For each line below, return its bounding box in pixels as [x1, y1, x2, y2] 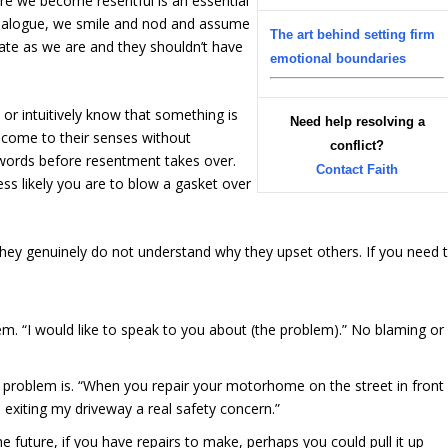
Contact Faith [316, 162, 399, 178]
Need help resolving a [289, 114, 425, 130]
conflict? [330, 138, 385, 154]
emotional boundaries [270, 51, 407, 67]
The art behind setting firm [270, 27, 436, 43]
